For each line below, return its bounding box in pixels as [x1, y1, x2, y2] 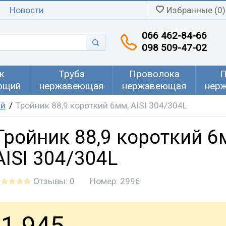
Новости [10, 5, 44, 15]
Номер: [90, 176, 120, 186]
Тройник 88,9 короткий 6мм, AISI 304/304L [16, 100, 188, 110]
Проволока [129, 68, 180, 80]
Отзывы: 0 [33, 176, 75, 186]
